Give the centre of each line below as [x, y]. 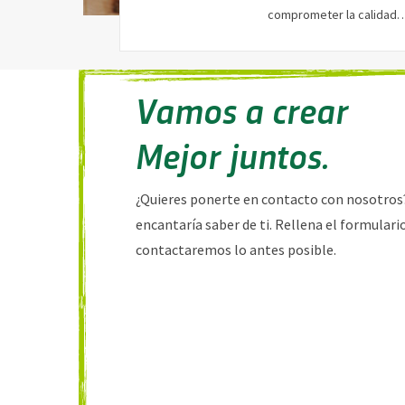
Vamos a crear [242, 109]
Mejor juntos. [232, 155]
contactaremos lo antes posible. [236, 250]
